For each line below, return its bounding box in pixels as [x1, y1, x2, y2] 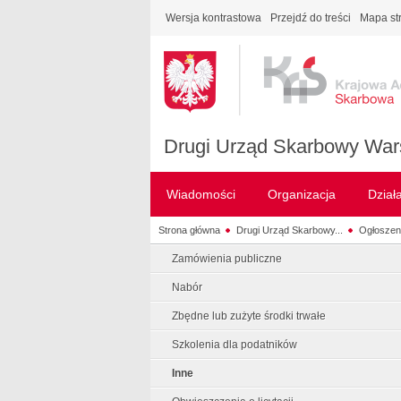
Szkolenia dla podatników [172, 338, 297, 351]
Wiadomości [166, 187, 235, 201]
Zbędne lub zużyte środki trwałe [172, 310, 326, 322]
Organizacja [268, 187, 336, 201]
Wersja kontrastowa [166, 12, 261, 24]
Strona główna [158, 224, 220, 235]
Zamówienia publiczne [172, 252, 282, 265]
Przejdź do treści [270, 12, 351, 24]
